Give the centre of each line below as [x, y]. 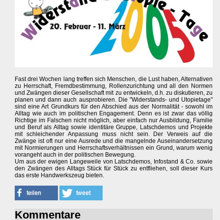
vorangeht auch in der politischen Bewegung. [75, 154]
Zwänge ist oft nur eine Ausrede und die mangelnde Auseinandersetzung [114, 141]
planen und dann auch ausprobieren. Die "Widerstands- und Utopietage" [114, 99]
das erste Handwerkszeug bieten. [59, 175]
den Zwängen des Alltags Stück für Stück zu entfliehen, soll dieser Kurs [114, 168]
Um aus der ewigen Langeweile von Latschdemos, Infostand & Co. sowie [114, 161]
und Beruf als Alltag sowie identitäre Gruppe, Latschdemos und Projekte [114, 127]
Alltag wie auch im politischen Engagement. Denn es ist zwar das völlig [114, 113]
